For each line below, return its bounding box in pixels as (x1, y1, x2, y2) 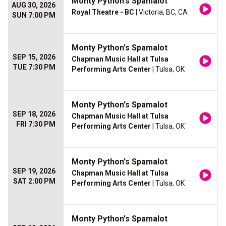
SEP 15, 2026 (13, 53, 55, 62)
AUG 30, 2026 (12, 1, 55, 10)
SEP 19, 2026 (13, 167, 55, 176)
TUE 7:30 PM (13, 63, 55, 72)
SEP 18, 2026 (13, 110, 55, 119)
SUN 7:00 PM (12, 11, 55, 20)
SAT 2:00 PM (13, 177, 55, 186)
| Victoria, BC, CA (134, 8, 188, 17)
